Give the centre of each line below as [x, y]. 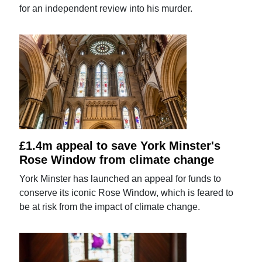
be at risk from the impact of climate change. [110, 206]
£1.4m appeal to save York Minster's [120, 145]
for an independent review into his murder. [106, 8]
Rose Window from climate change [117, 159]
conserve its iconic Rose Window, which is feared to [127, 192]
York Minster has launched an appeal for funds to [120, 178]
